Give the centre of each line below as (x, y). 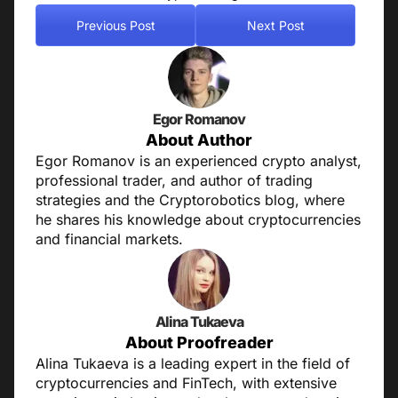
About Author (199, 140)
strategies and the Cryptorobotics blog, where (190, 200)
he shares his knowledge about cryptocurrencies (198, 220)
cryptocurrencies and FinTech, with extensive (186, 383)
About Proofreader (199, 343)
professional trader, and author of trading (174, 181)
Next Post (275, 25)
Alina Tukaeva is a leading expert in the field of (193, 364)
